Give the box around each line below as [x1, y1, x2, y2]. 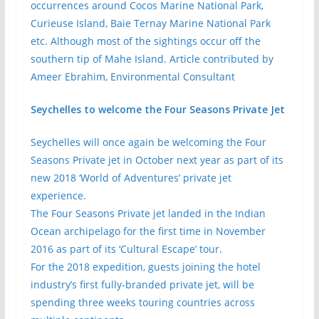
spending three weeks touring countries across [30, 296, 255, 309]
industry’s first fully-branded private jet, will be [30, 278, 254, 291]
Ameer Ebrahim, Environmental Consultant [30, 70, 235, 83]
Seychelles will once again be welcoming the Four [30, 135, 266, 149]
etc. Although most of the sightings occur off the [30, 34, 261, 48]
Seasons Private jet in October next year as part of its [30, 153, 283, 167]
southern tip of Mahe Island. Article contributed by [30, 52, 273, 66]
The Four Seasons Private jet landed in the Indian [30, 206, 266, 220]
